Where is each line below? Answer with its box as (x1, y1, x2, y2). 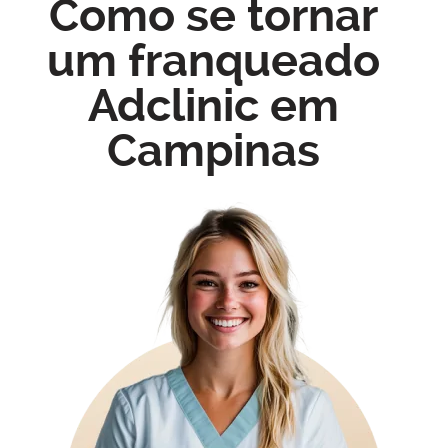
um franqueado (47, 33, 381, 87)
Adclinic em (88, 78, 340, 132)
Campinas (107, 123, 321, 177)
